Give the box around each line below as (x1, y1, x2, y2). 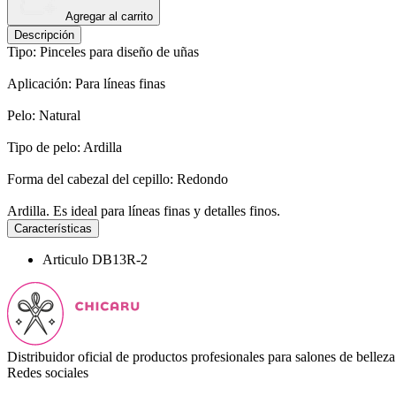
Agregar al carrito (65, 9, 153, 23)
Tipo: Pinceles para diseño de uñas (7, 43, 199, 59)
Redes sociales (7, 364, 88, 380)
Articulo (42, 251, 92, 267)
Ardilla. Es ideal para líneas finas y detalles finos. (7, 202, 280, 218)
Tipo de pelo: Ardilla (7, 139, 122, 155)
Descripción (14, 27, 74, 42)
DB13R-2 (92, 251, 148, 267)
